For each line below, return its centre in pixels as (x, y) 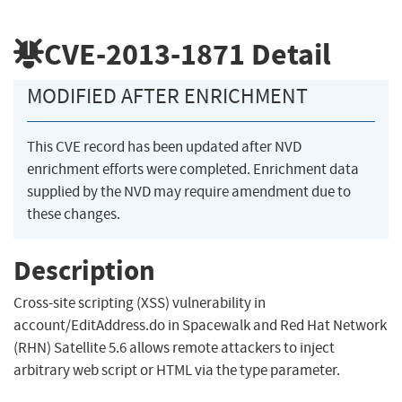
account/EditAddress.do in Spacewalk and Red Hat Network (200, 326)
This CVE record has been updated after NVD (164, 147)
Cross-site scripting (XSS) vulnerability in (140, 303)
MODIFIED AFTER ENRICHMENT (167, 96)
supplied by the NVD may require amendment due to (189, 192)
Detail (288, 54)
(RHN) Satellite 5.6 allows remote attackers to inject (174, 348)
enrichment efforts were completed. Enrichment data (193, 170)
